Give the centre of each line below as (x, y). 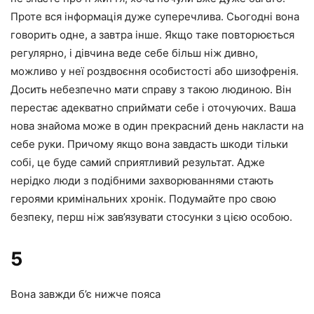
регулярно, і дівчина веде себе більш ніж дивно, (134, 53)
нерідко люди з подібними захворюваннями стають (142, 181)
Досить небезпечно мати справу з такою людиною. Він (151, 90)
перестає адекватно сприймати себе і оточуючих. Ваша (153, 108)
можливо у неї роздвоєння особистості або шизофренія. (155, 71)
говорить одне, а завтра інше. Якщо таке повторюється (152, 35)
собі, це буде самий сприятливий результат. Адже (138, 163)
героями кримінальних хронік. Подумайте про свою (143, 199)
